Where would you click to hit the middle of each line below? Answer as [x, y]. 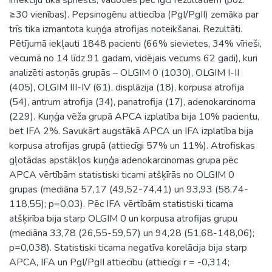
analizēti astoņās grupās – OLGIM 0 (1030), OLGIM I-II [124, 73]
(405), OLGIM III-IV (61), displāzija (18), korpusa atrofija [127, 87]
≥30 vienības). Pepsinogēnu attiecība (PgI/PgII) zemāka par [134, 14]
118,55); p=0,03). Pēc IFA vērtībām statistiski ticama [121, 204]
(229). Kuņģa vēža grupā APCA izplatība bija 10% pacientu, [134, 116]
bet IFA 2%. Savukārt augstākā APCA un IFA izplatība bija [131, 131]
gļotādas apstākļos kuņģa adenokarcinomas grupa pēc [124, 160]
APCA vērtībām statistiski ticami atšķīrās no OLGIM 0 [122, 175]
